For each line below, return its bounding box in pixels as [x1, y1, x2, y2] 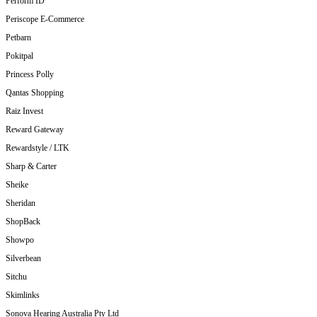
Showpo [6, 235, 34, 246]
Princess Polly [6, 69, 54, 80]
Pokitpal [6, 51, 33, 62]
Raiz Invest [6, 106, 43, 117]
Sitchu [6, 272, 27, 282]
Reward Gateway [6, 125, 64, 135]
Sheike [6, 180, 28, 190]
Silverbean [6, 253, 41, 264]
